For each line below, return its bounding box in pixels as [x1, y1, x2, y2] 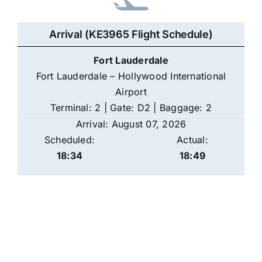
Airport [115, 86, 147, 98]
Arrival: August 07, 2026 [75, 118, 187, 130]
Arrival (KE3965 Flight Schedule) [49, 28, 213, 41]
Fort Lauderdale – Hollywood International [36, 70, 226, 82]
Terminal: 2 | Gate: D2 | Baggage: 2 [50, 102, 212, 114]
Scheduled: [44, 134, 95, 146]
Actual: [177, 134, 208, 146]
